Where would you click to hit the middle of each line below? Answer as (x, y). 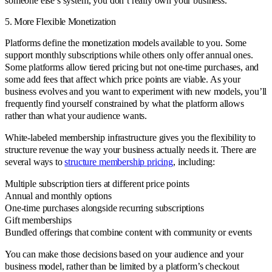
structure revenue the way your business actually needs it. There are (131, 149)
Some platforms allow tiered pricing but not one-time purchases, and (132, 67)
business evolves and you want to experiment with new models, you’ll (136, 91)
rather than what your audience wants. (76, 115)
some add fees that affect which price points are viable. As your (123, 79)
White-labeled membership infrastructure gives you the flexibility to (131, 137)
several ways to (35, 161)
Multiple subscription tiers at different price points (97, 183)
